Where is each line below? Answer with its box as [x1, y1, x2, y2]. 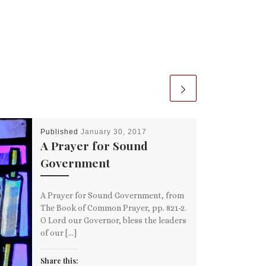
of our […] [40, 227, 77, 237]
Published [40, 128, 81, 136]
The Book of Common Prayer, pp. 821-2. [40, 202, 188, 213]
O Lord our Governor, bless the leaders [40, 215, 186, 225]
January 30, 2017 [80, 128, 147, 136]
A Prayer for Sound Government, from [40, 190, 184, 200]
